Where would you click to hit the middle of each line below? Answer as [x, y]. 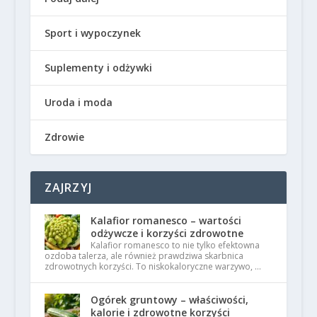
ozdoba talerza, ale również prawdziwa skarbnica [144, 256]
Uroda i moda [78, 102]
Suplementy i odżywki [98, 68]
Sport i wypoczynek [92, 33]
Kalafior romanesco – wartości [166, 220]
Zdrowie [64, 137]
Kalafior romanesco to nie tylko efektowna [175, 245]
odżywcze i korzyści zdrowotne [167, 233]
